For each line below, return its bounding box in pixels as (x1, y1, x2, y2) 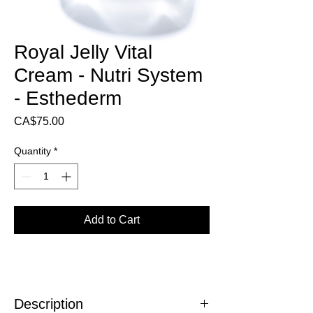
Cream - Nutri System (14, 64, 203, 87)
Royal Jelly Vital (14, 41, 152, 64)
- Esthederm (14, 87, 122, 110)
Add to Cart (84, 214, 140, 226)
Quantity (14, 145, 51, 157)
